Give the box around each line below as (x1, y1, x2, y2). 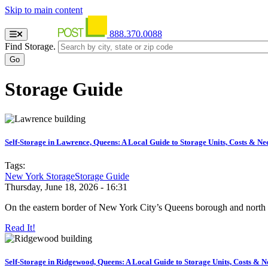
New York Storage (5, 171, 75, 182)
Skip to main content (5, 5, 83, 15)
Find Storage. (5, 41, 56, 51)
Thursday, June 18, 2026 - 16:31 (5, 182, 127, 193)
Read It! (5, 223, 35, 233)
